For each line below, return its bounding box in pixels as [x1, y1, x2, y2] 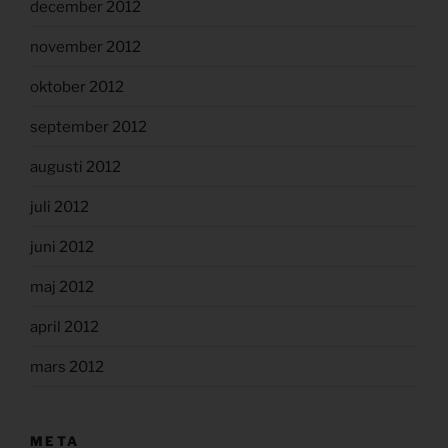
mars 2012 [30, 357, 104, 376]
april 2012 [30, 317, 99, 336]
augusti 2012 [30, 157, 121, 176]
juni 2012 [30, 237, 94, 256]
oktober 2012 [30, 77, 124, 96]
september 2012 [30, 117, 147, 136]
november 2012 [30, 37, 141, 56]
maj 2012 [30, 277, 94, 296]
